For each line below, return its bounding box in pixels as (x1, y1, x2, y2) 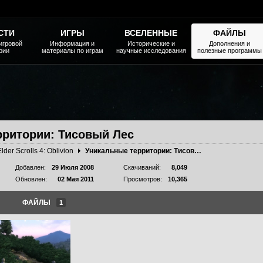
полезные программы (197, 47, 262, 54)
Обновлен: (15, 176, 47, 183)
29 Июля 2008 (52, 164, 94, 171)
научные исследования (116, 47, 186, 54)
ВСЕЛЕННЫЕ (124, 28, 177, 38)
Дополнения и (209, 40, 250, 47)
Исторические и (127, 40, 175, 47)
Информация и (50, 40, 95, 47)
